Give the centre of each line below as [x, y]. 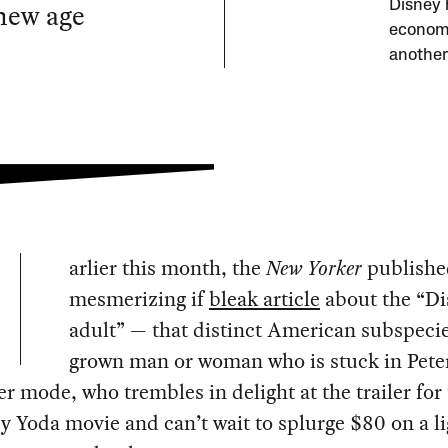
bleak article [264, 299]
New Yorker [313, 268]
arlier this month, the [167, 268]
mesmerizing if [138, 299]
